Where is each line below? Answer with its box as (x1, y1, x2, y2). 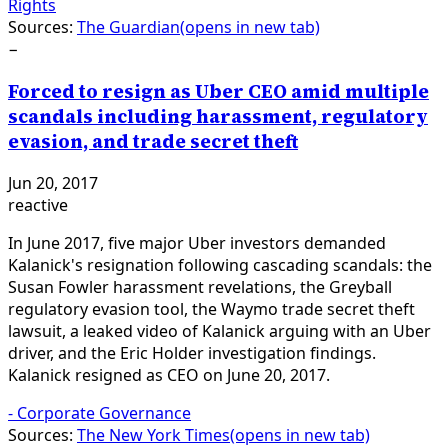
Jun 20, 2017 (8, 172, 98, 195)
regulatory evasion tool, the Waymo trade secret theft (8, 298, 415, 321)
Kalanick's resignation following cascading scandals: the (8, 254, 432, 277)
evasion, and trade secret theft (8, 128, 298, 154)
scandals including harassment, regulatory (8, 103, 428, 129)
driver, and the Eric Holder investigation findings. (8, 342, 376, 365)
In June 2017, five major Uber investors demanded (8, 232, 386, 255)
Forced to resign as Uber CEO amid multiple (8, 78, 429, 104)
